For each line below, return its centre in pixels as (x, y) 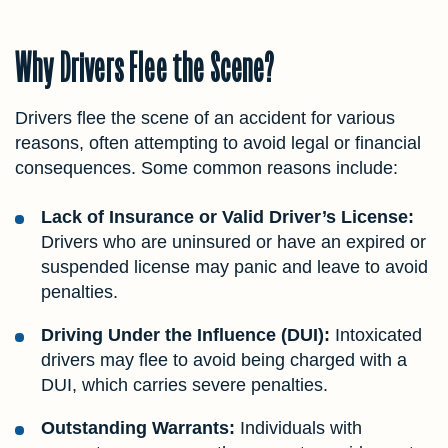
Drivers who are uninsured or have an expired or (233, 241)
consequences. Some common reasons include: (206, 167)
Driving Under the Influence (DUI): (185, 334)
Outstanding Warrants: (138, 427)
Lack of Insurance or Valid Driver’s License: (227, 216)
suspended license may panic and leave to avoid (234, 266)
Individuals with (298, 427)
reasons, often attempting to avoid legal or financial (218, 142)
